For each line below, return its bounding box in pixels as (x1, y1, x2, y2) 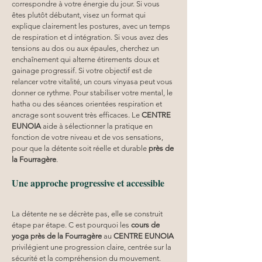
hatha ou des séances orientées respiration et (12, 99, 164, 108)
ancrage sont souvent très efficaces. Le (12, 110, 142, 119)
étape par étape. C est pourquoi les (12, 220, 131, 229)
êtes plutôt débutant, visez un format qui (12, 10, 147, 19)
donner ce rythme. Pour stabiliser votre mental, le (12, 88, 174, 97)
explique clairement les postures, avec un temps (12, 21, 172, 30)
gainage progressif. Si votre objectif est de (12, 65, 154, 75)
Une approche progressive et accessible (12, 175, 164, 189)
